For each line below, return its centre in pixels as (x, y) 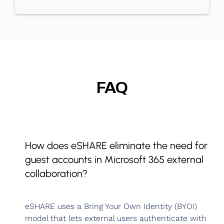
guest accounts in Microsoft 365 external (114, 160)
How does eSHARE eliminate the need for (116, 146)
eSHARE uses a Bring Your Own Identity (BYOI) (111, 206)
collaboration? (56, 174)
